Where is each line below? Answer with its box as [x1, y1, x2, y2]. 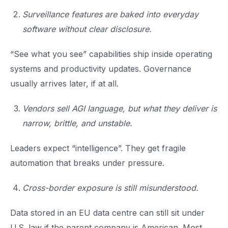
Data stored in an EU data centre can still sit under [10, 208, 205, 218]
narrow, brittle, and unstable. [22, 118, 132, 128]
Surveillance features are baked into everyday [22, 9, 198, 19]
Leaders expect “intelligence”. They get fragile [10, 143, 186, 153]
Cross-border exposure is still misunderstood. [22, 183, 198, 193]
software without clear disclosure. [22, 24, 152, 34]
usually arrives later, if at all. [10, 78, 119, 89]
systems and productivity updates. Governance [10, 64, 191, 74]
